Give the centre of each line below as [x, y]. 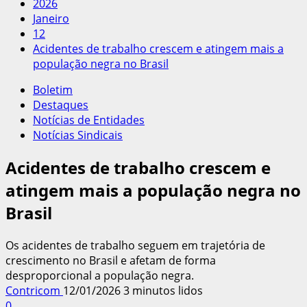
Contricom [34, 290]
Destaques [61, 105]
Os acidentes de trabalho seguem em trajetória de [135, 245]
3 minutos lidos [163, 290]
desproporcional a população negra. [100, 275]
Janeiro [51, 19]
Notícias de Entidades [89, 120]
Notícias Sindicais [78, 135]
